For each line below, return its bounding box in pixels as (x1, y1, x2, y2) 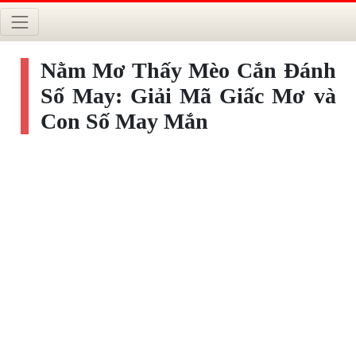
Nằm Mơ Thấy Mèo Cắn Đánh (40, 58, 336, 83)
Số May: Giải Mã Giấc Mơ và (40, 83, 336, 109)
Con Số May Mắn (40, 109, 208, 134)
